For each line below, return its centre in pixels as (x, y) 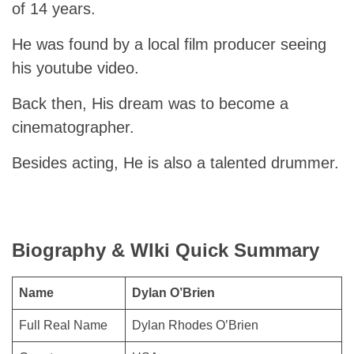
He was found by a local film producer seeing (169, 44)
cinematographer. (73, 127)
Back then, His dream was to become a (150, 103)
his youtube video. (75, 68)
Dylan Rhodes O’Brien (195, 325)
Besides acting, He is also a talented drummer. (175, 162)
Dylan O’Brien (173, 292)
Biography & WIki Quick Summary (166, 250)
